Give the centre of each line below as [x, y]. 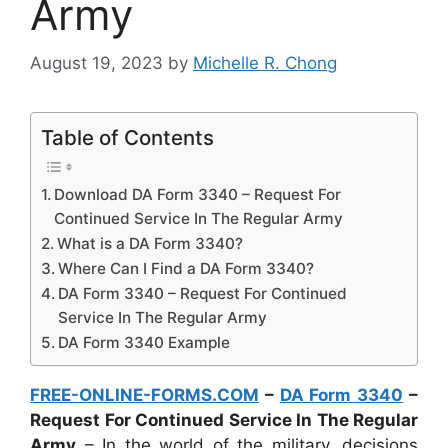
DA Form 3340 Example [144, 343]
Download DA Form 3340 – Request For [198, 195]
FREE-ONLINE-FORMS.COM [144, 395]
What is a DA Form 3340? [150, 244]
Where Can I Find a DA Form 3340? [186, 269]
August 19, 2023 [96, 63]
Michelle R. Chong [265, 63]
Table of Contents [127, 138]
